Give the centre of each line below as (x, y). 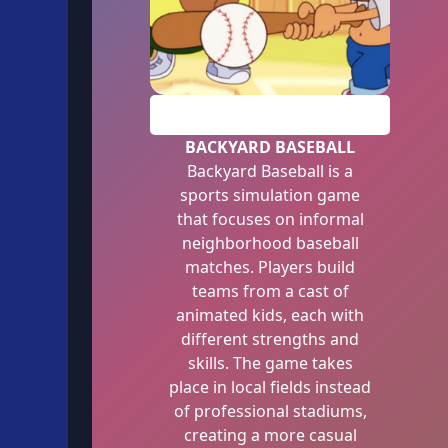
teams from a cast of (270, 291)
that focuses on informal (270, 219)
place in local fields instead (270, 387)
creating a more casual (270, 435)
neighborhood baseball (270, 243)
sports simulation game (270, 195)
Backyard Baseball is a (270, 171)
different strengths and (270, 339)
